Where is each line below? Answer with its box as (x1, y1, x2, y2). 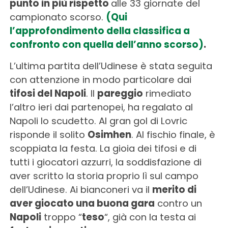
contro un (154, 196, 202, 210)
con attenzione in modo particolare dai (9, 73, 191, 86)
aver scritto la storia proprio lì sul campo (9, 169, 198, 182)
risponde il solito (9, 128, 88, 141)
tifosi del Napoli (9, 87, 86, 100)
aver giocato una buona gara (9, 196, 155, 210)
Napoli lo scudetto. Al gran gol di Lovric (9, 114, 187, 127)
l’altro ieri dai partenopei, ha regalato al (9, 100, 193, 113)
